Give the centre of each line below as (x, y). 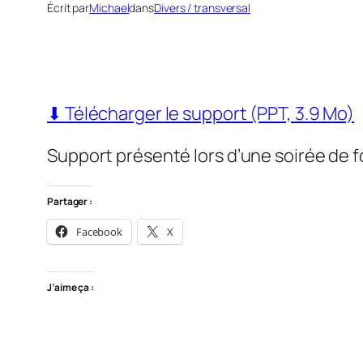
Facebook (99, 232)
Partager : (70, 202)
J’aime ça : (70, 288)
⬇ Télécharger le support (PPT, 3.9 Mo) (201, 114)
